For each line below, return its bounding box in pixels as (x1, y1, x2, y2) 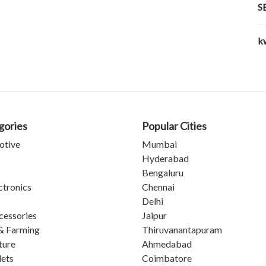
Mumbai (142, 138, 177, 150)
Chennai (142, 181, 175, 193)
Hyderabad (142, 153, 189, 164)
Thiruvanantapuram (142, 224, 222, 236)
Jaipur (142, 210, 167, 221)
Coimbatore (142, 252, 192, 264)
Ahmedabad (142, 238, 192, 250)
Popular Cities (142, 119, 207, 133)
